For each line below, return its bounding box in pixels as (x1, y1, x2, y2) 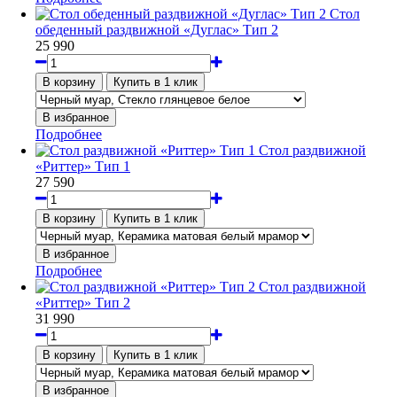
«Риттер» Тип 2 (35, 295, 130, 311)
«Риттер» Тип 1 (35, 159, 130, 175)
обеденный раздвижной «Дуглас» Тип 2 (35, 22, 278, 38)
